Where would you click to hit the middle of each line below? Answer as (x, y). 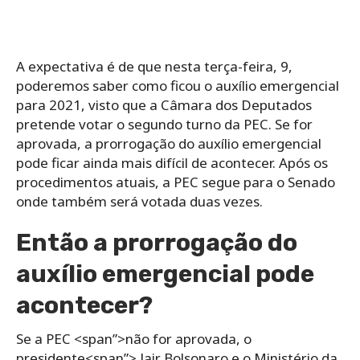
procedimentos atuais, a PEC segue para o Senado (176, 182)
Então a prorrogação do (157, 243)
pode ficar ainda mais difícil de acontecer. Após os (172, 163)
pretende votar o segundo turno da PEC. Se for (164, 125)
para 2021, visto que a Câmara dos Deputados (164, 105)
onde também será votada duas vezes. (139, 202)
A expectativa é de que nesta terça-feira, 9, (154, 67)
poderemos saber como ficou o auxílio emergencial (178, 86)
